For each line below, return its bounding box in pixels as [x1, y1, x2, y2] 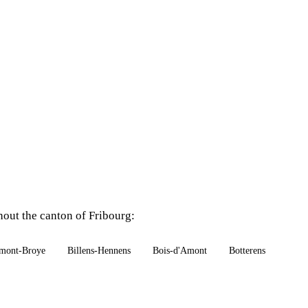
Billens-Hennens [67, 245, 131, 256]
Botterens [229, 245, 265, 256]
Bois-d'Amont [153, 245, 207, 256]
